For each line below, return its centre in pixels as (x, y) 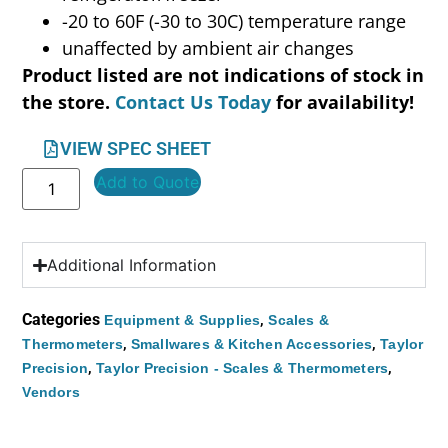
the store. (69, 102)
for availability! (345, 102)
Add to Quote (148, 182)
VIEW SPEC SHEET (136, 149)
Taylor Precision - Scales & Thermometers (242, 368)
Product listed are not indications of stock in (223, 75)
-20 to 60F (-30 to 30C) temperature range (234, 21)
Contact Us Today (193, 102)
